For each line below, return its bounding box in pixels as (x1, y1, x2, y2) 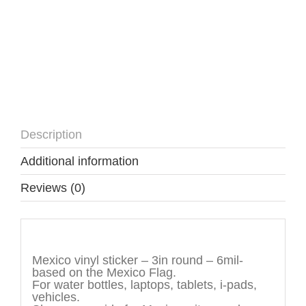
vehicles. (31, 290, 80, 305)
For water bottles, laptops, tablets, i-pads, (31, 278, 257, 292)
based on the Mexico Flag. (31, 266, 176, 280)
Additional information (20, 154, 139, 168)
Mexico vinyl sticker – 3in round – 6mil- (31, 253, 243, 268)
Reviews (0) (20, 180, 85, 195)
